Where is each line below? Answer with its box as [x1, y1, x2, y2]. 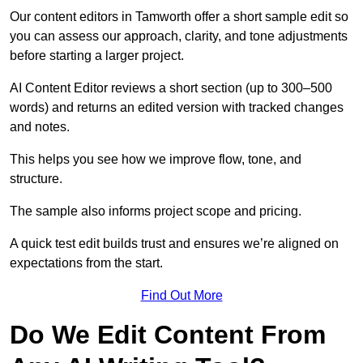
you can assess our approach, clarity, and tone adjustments [10, 29, 348, 44]
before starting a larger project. [10, 49, 184, 63]
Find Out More [140, 288, 223, 303]
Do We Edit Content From [10, 320, 326, 350]
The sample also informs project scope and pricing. [10, 204, 301, 219]
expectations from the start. [10, 256, 163, 271]
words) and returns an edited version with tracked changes [10, 100, 344, 115]
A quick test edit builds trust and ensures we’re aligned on [10, 237, 339, 251]
